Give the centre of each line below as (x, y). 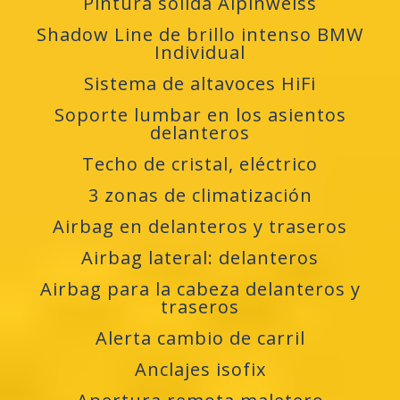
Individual (200, 53)
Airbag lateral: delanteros (200, 258)
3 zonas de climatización (200, 196)
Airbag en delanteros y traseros (200, 227)
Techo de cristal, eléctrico (200, 164)
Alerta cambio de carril (200, 338)
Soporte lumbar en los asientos (200, 115)
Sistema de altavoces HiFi (200, 84)
